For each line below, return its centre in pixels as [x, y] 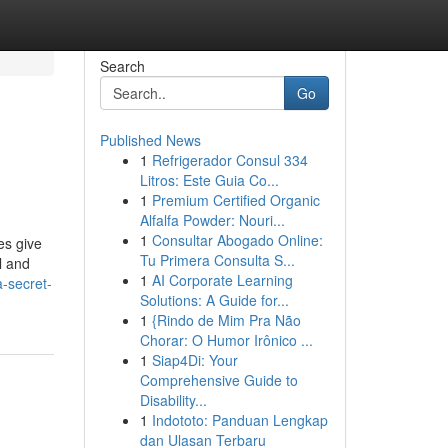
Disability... [173, 400]
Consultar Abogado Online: [237, 240]
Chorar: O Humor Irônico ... [226, 340]
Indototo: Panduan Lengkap [239, 420]
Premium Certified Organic [235, 200]
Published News [150, 140]
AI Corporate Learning [222, 280]
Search [122, 66]
